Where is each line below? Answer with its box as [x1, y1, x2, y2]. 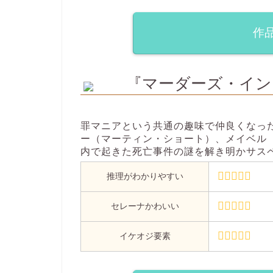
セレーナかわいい [110, 201, 179, 211]
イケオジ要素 [119, 231, 171, 241]
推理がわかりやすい [106, 171, 183, 182]
